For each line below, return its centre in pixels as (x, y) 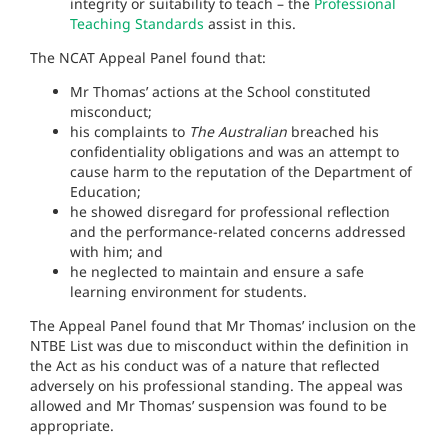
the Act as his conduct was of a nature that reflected (205, 365)
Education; (105, 191)
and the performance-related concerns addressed (238, 231)
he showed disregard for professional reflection (230, 211)
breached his (333, 131)
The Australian (238, 131)
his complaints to (129, 131)
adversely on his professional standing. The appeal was (216, 385)
